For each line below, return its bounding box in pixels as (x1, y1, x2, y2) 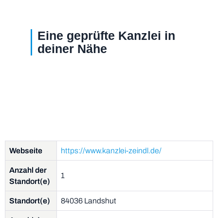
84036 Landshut (61, 197, 116, 205)
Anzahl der (9, 166, 47, 175)
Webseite (9, 146, 42, 155)
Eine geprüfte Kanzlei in (37, 29, 175, 42)
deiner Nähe (37, 42, 107, 55)
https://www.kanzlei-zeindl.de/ (61, 146, 162, 155)
